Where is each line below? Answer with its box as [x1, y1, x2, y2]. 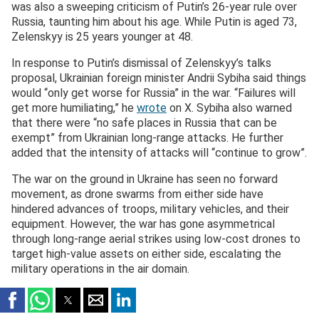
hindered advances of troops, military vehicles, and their [11, 202, 289, 216]
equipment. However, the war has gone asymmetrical [11, 217, 275, 231]
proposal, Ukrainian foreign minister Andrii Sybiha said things [11, 71, 306, 85]
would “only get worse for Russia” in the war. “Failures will [11, 86, 296, 100]
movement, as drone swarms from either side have [11, 187, 263, 202]
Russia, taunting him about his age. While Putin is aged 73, [11, 15, 297, 29]
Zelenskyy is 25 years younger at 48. [11, 30, 193, 44]
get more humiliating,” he [11, 101, 137, 115]
